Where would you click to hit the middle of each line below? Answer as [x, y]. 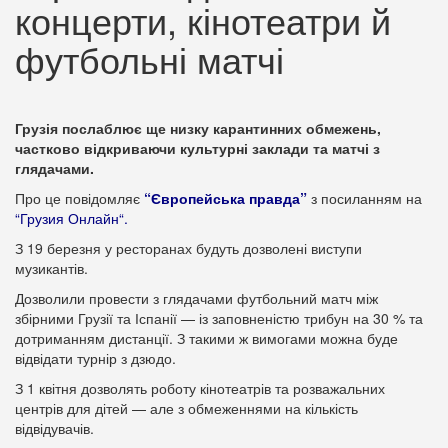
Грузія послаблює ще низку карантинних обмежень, [198, 128]
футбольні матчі [149, 58]
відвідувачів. [54, 428]
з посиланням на [364, 198]
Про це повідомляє [79, 198]
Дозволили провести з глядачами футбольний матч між [196, 298]
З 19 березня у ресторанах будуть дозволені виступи [188, 248]
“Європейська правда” [225, 198]
